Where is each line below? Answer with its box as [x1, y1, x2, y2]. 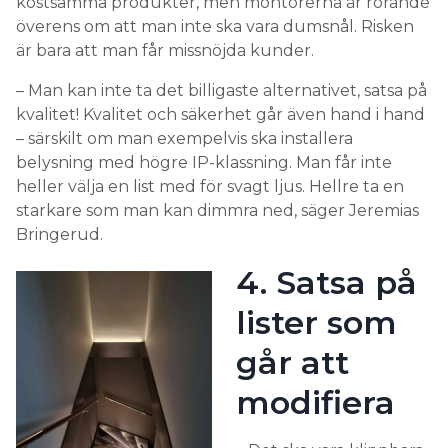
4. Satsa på [236, 263, 417, 303]
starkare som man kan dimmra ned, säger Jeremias [16, 201, 419, 221]
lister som [236, 303, 397, 343]
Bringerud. [16, 225, 103, 245]
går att [236, 343, 349, 383]
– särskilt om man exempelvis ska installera [16, 129, 353, 149]
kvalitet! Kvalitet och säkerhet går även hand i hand [16, 105, 425, 125]
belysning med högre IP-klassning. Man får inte [16, 153, 392, 173]
